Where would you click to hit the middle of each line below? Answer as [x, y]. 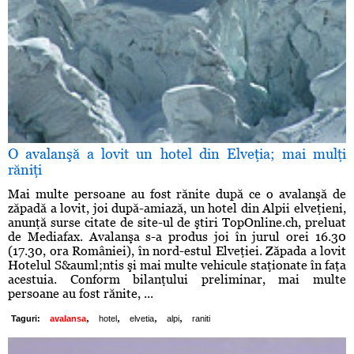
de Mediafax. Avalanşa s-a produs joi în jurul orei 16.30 [177, 237]
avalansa [68, 319]
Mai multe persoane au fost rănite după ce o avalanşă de [177, 194]
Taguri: [26, 319]
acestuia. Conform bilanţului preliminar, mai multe [177, 280]
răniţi [25, 170]
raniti [201, 319]
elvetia [142, 319]
